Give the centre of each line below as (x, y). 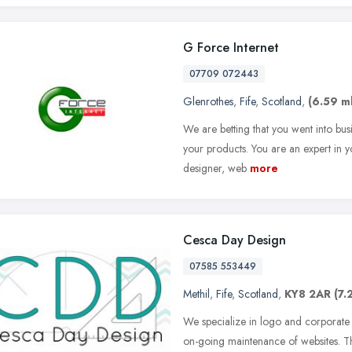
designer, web (215, 168)
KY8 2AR (308, 293)
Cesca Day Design (235, 240)
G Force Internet (231, 47)
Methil (196, 293)
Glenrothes (208, 101)
